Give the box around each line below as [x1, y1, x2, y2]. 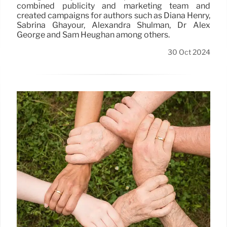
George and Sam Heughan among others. [17, 30, 170, 40]
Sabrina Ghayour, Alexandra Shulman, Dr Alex [17, 20, 210, 30]
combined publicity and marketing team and [17, 1, 210, 11]
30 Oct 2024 [168, 48, 210, 57]
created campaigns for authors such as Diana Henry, [17, 11, 210, 21]
